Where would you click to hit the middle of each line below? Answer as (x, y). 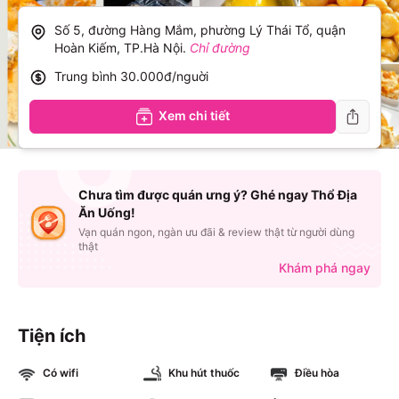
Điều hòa (317, 373)
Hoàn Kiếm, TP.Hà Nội (118, 48)
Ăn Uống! (107, 212)
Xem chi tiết (194, 115)
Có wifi (61, 373)
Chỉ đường (220, 48)
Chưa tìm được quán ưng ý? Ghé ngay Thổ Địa (218, 195)
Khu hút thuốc (204, 373)
